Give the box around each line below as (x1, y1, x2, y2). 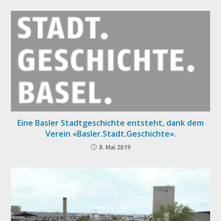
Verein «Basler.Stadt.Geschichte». (45, 128, 176, 140)
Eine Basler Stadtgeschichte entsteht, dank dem (17, 117, 204, 129)
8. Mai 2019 (99, 143, 131, 152)
